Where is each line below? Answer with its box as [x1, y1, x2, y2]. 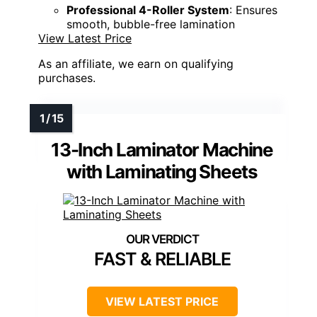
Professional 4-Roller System [67, 2, 229, 17]
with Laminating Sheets [67, 160, 258, 183]
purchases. [38, 70, 96, 85]
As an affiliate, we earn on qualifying [38, 56, 234, 71]
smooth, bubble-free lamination [67, 16, 235, 31]
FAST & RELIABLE [93, 248, 231, 270]
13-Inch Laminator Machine [51, 138, 273, 161]
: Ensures [229, 2, 277, 17]
